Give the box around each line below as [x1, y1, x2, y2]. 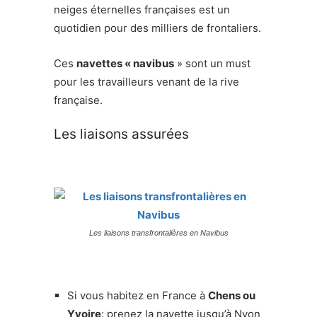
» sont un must [174, 56, 250, 70]
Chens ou [208, 288, 255, 302]
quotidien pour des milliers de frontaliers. [54, 21, 261, 35]
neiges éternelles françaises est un [54, 2, 230, 16]
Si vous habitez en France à [67, 288, 208, 302]
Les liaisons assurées [54, 125, 189, 142]
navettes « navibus [76, 56, 174, 70]
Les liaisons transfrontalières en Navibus [88, 228, 229, 237]
